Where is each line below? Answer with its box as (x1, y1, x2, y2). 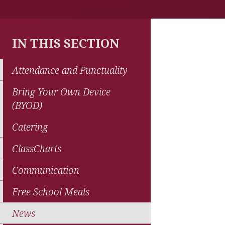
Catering (12, 120, 48, 134)
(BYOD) (12, 98, 42, 112)
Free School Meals (12, 184, 89, 198)
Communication (12, 163, 79, 177)
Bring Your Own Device (12, 84, 110, 98)
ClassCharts (12, 141, 61, 155)
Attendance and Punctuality (12, 63, 128, 77)
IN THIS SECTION (12, 34, 120, 51)
